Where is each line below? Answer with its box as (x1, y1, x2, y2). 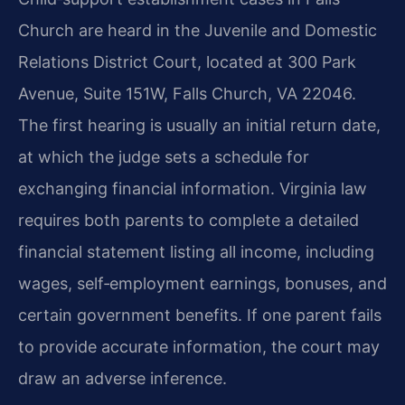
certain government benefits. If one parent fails (18, 305, 381, 325)
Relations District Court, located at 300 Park (18, 52, 356, 71)
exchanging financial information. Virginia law (18, 178, 367, 198)
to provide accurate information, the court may (18, 336, 380, 356)
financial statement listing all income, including (18, 241, 374, 261)
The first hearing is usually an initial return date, (18, 115, 381, 135)
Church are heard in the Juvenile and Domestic (18, 20, 377, 40)
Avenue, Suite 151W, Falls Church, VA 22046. (18, 83, 356, 103)
